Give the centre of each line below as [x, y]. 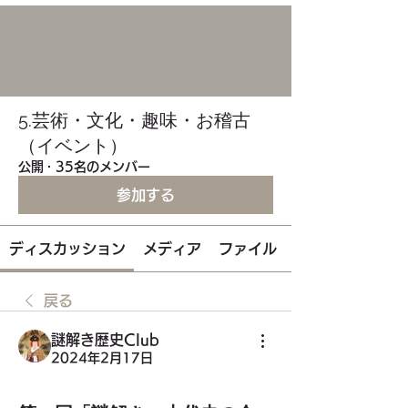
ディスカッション [67, 249]
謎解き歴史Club [105, 340]
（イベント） [73, 146]
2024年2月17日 [102, 358]
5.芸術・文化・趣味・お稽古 [134, 120]
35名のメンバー [103, 167]
